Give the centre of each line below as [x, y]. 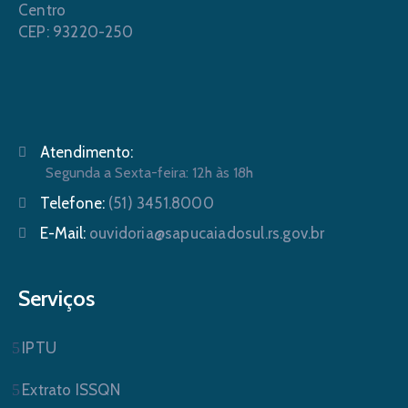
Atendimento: [87, 152]
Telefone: [74, 203]
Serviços [56, 298]
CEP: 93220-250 [76, 32]
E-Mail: [65, 233]
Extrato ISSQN [71, 390]
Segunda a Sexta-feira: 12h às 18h [149, 173]
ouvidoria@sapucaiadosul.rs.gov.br [207, 233]
